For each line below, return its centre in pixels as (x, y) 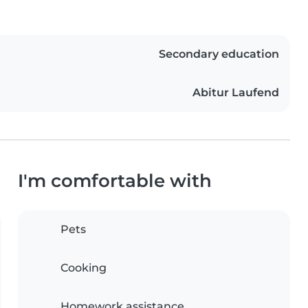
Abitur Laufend (236, 92)
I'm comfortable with (115, 180)
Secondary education (219, 54)
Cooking (84, 267)
